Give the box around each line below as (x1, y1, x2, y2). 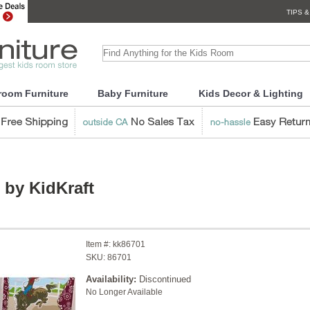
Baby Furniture (97, 88, 168, 99)
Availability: (86, 274, 136, 284)
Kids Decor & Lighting (198, 88, 303, 99)
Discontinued (136, 274, 191, 284)
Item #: (86, 239, 113, 249)
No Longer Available (86, 287, 163, 297)
